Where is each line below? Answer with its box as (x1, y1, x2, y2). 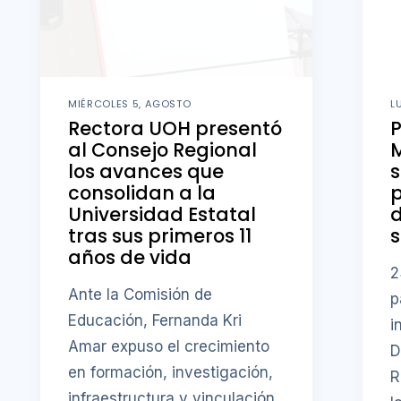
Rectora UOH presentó (68, 115, 283, 142)
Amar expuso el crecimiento (68, 337, 270, 355)
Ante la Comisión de (68, 285, 213, 303)
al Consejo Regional (68, 137, 258, 164)
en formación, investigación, (68, 363, 274, 381)
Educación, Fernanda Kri (68, 311, 243, 329)
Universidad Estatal (68, 201, 257, 228)
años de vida (68, 244, 192, 271)
